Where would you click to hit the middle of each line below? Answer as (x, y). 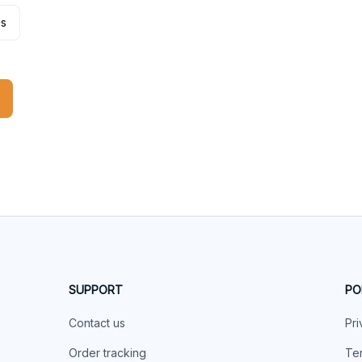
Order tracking (108, 353)
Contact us (97, 323)
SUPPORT (96, 290)
